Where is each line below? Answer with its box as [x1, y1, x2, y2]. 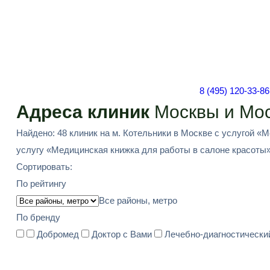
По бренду [16, 212, 60, 222]
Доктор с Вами [92, 229, 152, 239]
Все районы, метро [99, 195, 177, 206]
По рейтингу [16, 178, 66, 189]
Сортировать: [16, 162, 72, 172]
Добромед [37, 229, 79, 239]
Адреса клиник [16, 102, 149, 122]
